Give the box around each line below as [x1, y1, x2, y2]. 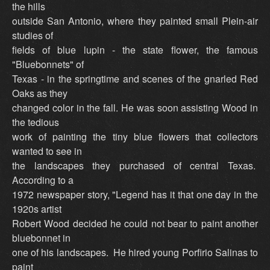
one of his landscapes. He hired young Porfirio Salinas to [12, 245, 258, 260]
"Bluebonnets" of [12, 57, 84, 72]
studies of [12, 28, 53, 43]
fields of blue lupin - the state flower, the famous [12, 43, 258, 57]
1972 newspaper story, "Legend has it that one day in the [12, 187, 258, 202]
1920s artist [12, 202, 61, 216]
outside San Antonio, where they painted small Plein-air [12, 14, 258, 28]
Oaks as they [12, 86, 67, 101]
